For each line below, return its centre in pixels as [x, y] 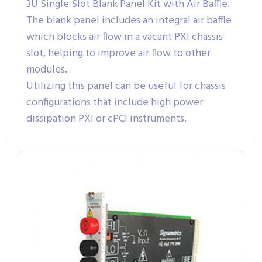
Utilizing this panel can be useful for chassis [126, 87]
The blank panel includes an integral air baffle [129, 21]
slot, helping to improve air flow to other [118, 54]
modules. [47, 70]
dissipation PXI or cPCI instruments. [106, 119]
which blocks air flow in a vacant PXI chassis [125, 37]
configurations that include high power [115, 103]
